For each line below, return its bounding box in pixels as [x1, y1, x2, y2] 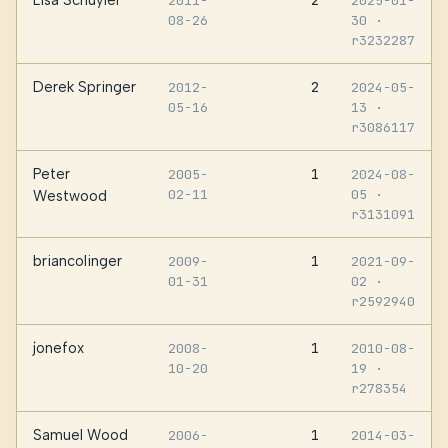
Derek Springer [33, 77, 136, 96]
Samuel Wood [33, 425, 128, 444]
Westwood [33, 186, 107, 205]
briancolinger [33, 251, 122, 270]
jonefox [33, 338, 84, 357]
